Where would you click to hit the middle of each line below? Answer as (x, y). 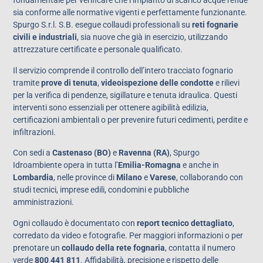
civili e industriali (45, 37)
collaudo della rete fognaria (114, 247)
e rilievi (227, 82)
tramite (27, 82)
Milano (129, 178)
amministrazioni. (44, 202)
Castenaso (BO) (82, 153)
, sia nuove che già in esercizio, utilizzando (153, 37)
